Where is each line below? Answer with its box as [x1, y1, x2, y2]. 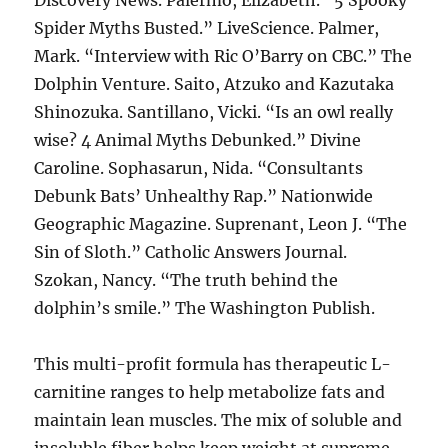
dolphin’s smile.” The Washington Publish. [34, 298, 376, 318]
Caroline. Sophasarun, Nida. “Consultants [34, 158, 364, 178]
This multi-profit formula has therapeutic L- [34, 354, 392, 374]
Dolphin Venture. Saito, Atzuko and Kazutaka [34, 74, 395, 94]
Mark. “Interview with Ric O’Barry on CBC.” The [34, 46, 413, 66]
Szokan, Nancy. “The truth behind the [34, 270, 339, 290]
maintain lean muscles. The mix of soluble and [34, 410, 403, 430]
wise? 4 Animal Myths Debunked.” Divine [34, 130, 362, 150]
